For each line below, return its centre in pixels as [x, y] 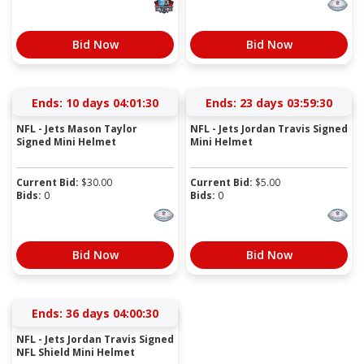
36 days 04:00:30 [112, 313]
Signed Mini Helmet [66, 141]
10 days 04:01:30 [112, 102]
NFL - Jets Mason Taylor [77, 128]
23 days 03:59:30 [286, 102]
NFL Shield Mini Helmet [76, 352]
